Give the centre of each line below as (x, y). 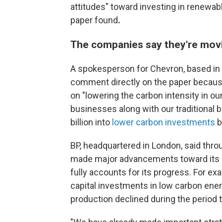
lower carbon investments (164, 122)
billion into (91, 122)
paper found (94, 20)
